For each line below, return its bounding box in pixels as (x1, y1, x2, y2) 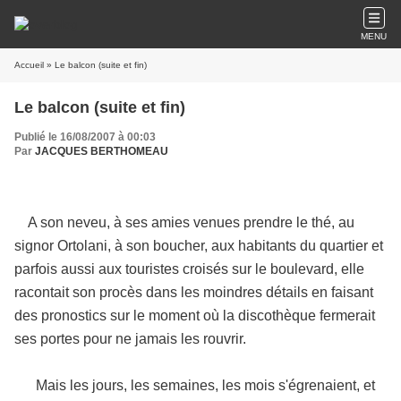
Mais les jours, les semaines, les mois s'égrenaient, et (14, 378, 375, 393)
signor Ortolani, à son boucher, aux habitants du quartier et (14, 238, 383, 253)
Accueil (14, 60, 44, 70)
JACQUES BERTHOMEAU (35, 145, 168, 158)
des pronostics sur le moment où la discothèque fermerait (14, 308, 375, 323)
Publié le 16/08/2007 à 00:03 (14, 131, 156, 143)
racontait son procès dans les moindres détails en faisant (14, 285, 373, 300)
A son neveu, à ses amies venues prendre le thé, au (28, 215, 354, 230)
